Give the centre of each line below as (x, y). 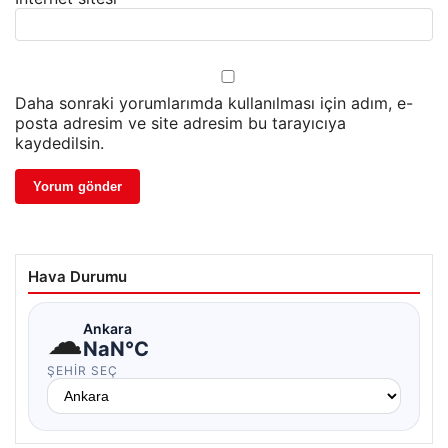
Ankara (107, 329)
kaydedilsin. (59, 142)
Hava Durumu (77, 276)
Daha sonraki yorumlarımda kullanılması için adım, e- (214, 102)
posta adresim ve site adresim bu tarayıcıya (180, 122)
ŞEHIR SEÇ (82, 370)
